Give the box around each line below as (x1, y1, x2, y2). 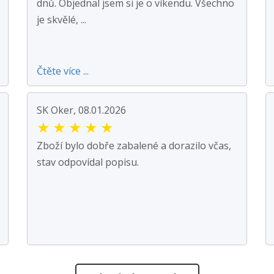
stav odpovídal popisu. (37, 155, 139, 169)
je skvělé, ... (37, 12, 86, 26)
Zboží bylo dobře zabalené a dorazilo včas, (37, 138, 231, 152)
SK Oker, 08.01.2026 (37, 103, 126, 117)
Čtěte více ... (37, 64, 89, 78)
